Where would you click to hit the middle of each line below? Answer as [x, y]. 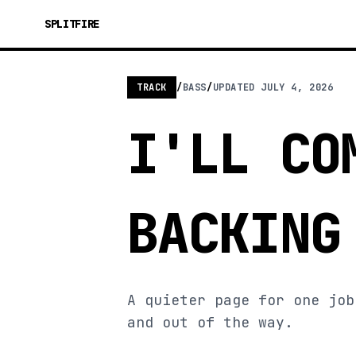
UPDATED [237, 87]
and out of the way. [210, 322]
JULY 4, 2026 [297, 87]
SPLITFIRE [72, 24]
